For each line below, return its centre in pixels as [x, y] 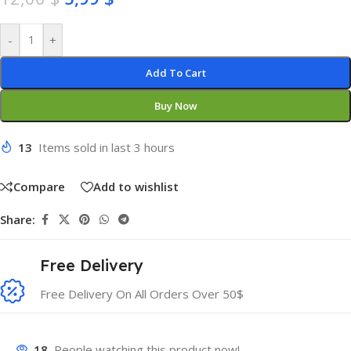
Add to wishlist [136, 187]
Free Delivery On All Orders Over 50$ [142, 293]
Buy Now [175, 106]
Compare [39, 187]
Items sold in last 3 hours [107, 147]
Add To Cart [175, 73]
